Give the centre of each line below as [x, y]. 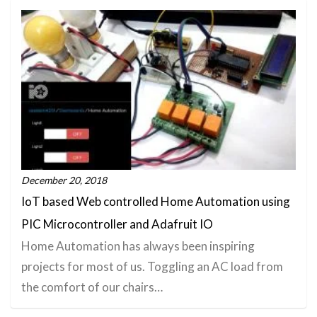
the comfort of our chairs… [92, 287]
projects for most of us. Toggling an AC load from [152, 267]
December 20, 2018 [64, 180]
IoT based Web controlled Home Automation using [156, 202]
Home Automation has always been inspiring [138, 246]
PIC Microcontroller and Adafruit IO [117, 224]
